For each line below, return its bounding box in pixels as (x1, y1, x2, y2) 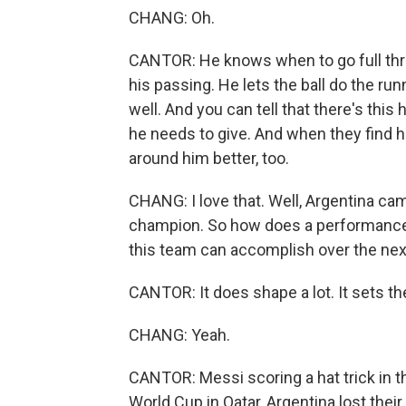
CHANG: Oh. (129, 8, 215, 28)
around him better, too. (129, 149, 289, 169)
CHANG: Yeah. (129, 325, 230, 345)
